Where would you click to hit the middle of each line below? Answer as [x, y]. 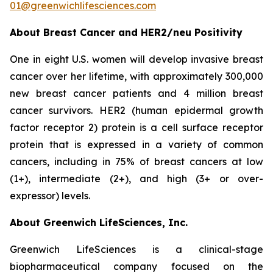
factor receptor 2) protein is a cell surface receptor [136, 127]
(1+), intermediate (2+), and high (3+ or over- [136, 179]
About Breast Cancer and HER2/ [91, 32]
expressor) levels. [50, 196]
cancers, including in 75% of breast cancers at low [136, 161]
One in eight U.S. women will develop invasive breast [136, 59]
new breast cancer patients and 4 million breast [136, 93]
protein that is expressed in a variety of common [136, 144]
